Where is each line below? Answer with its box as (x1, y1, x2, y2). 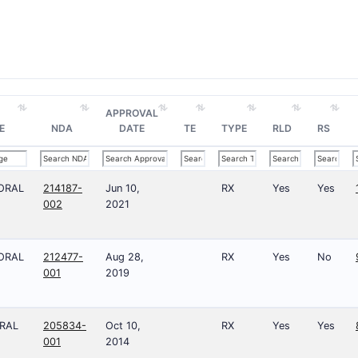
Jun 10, (105, 182, 140, 194)
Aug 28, (105, 251, 144, 263)
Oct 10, (105, 320, 141, 332)
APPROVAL (105, 107, 158, 119)
